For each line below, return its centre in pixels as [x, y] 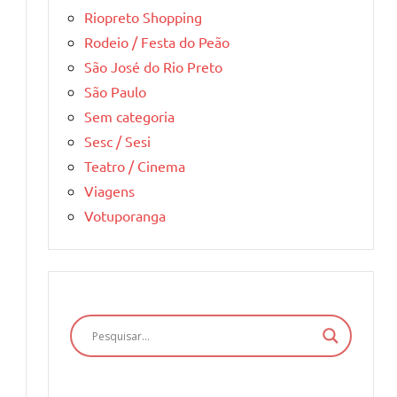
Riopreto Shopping [143, 17]
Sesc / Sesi [117, 141]
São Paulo [115, 92]
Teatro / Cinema [135, 166]
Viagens [109, 191]
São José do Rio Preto [153, 67]
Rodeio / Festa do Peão [157, 42]
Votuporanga [125, 216]
